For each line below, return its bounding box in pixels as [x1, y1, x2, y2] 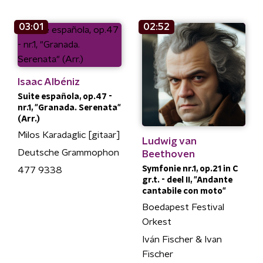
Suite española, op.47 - [18, 92, 112, 101]
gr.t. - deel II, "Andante [141, 176, 232, 184]
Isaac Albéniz [18, 76, 80, 87]
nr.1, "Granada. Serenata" [18, 103, 121, 112]
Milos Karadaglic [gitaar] [18, 130, 120, 140]
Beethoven [141, 149, 195, 159]
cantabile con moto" [141, 187, 226, 195]
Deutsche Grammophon [18, 147, 119, 157]
